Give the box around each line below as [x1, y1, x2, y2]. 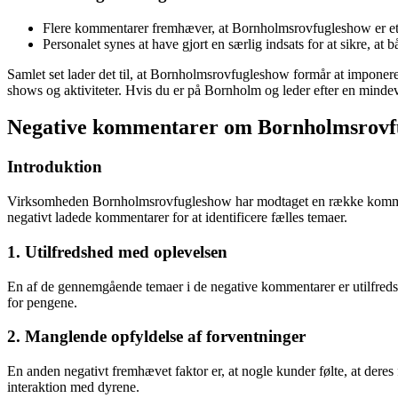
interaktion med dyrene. [7, 378, 139, 394]
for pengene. [7, 294, 77, 310]
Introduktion [7, 157, 102, 177]
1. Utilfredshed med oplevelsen [7, 242, 227, 261]
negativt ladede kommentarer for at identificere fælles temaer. [7, 210, 347, 226]
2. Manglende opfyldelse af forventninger [7, 327, 306, 346]
